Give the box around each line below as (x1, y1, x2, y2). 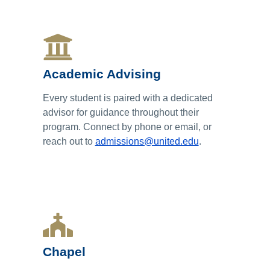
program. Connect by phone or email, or (42, 121, 212, 132)
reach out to (42, 136, 95, 146)
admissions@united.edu (95, 136, 199, 146)
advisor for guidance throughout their (42, 107, 199, 118)
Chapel (42, 244, 86, 259)
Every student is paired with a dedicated (42, 92, 213, 103)
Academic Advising (42, 66, 161, 81)
